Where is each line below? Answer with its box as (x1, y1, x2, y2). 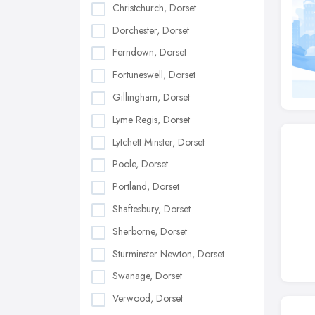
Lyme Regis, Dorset (112, 112, 190, 127)
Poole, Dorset (112, 157, 168, 172)
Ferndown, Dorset (112, 45, 186, 60)
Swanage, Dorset (112, 269, 182, 283)
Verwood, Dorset (112, 291, 183, 306)
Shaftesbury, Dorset (112, 201, 191, 216)
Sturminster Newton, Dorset (112, 246, 224, 261)
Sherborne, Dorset (112, 224, 187, 238)
